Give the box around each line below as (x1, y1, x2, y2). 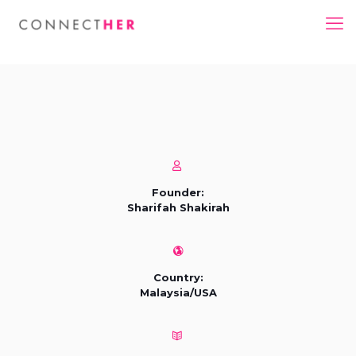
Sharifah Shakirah (126, 200, 230, 214)
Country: (153, 270, 203, 284)
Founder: (152, 185, 204, 199)
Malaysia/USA (139, 285, 217, 299)
